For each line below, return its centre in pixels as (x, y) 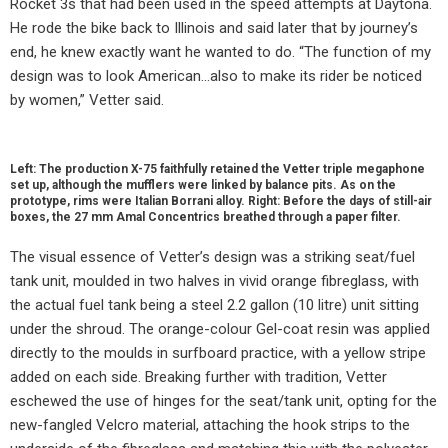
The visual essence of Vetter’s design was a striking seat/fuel (212, 257)
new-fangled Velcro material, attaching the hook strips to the (210, 425)
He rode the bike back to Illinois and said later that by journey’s (214, 28)
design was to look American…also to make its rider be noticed (216, 76)
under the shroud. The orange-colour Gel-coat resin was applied (220, 329)
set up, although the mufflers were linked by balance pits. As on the (203, 185)
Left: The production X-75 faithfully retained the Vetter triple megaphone (217, 169)
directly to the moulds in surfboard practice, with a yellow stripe (218, 353)
